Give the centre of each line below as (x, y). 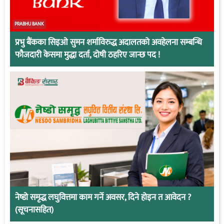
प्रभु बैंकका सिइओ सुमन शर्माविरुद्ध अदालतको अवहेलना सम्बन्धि (108, 43)
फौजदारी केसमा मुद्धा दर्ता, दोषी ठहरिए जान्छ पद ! (87, 55)
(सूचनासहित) (34, 210)
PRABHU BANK (29, 24)
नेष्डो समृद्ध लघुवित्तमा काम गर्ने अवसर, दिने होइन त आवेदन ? (103, 197)
